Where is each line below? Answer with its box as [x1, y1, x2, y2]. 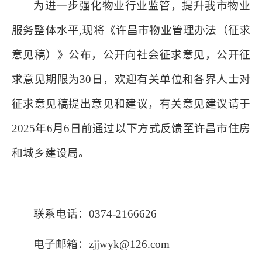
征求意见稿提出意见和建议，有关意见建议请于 [12, 98, 250, 110]
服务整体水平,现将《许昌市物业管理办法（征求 [12, 24, 250, 36]
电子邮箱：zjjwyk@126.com [33, 238, 170, 250]
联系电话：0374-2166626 [33, 208, 157, 220]
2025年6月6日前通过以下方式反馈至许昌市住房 [12, 122, 250, 135]
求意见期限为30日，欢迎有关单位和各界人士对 [12, 73, 250, 85]
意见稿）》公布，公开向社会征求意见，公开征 [12, 49, 250, 61]
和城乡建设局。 [12, 147, 89, 159]
